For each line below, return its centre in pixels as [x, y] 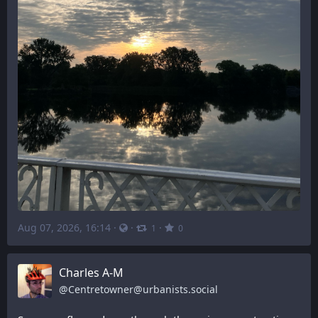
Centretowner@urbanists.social [143, 289]
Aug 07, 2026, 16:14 [64, 228]
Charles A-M [91, 273]
